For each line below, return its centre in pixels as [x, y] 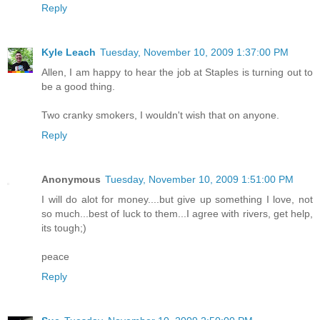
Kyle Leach [69, 52]
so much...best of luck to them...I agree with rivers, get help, [177, 214]
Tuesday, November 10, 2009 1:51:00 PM [199, 180]
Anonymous [71, 180]
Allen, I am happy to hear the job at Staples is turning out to [177, 72]
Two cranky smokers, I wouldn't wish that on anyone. [160, 115]
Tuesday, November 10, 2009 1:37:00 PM [194, 52]
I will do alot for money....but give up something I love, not [177, 200]
